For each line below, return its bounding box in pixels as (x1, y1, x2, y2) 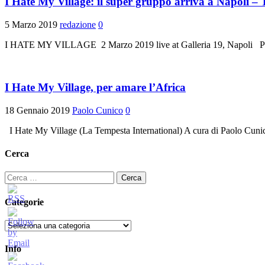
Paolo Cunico (72, 105, 123, 115)
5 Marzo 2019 (5, 19, 57, 30)
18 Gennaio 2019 (5, 105, 70, 115)
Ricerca (4, 171, 33, 182)
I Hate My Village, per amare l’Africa (5, 81, 186, 94)
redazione (60, 19, 96, 30)
